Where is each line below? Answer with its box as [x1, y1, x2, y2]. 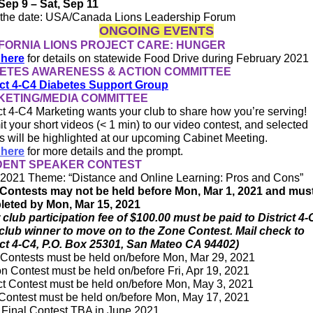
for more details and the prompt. [24, 145, 183, 157]
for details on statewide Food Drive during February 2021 [24, 52, 309, 64]
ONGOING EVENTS [99, 23, 214, 38]
